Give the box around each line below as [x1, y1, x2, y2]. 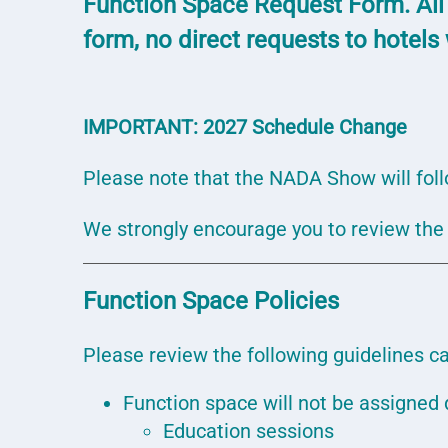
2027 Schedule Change [198, 115, 408, 139]
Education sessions [163, 419, 335, 443]
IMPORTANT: [83, 115, 199, 139]
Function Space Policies [83, 287, 340, 315]
